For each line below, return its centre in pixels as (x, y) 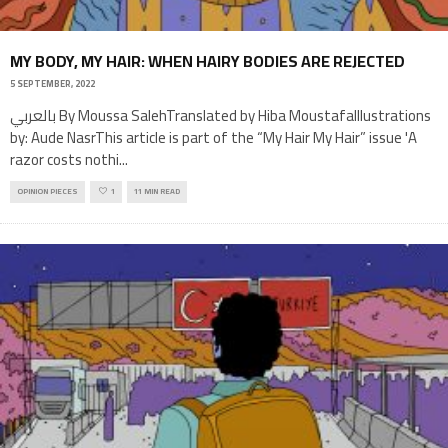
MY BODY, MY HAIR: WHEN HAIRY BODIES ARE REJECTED (207, 60)
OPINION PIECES (47, 192)
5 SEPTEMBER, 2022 (52, 84)
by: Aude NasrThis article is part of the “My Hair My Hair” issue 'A (213, 138)
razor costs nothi (64, 160)
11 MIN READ (157, 192)
